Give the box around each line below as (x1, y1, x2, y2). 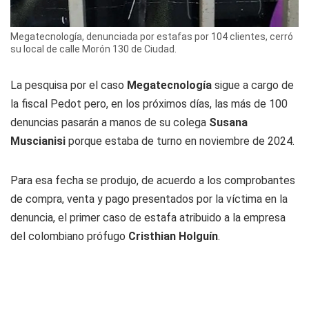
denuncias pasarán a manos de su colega (10, 116, 209, 130)
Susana (209, 116, 248, 130)
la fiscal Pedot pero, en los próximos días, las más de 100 (10, 97, 288, 111)
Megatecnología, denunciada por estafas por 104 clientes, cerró (10, 31, 293, 43)
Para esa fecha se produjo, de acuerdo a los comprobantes (10, 174, 295, 188)
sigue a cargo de (215, 79, 294, 92)
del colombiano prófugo (10, 230, 128, 243)
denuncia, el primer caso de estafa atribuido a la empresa (10, 211, 286, 225)
